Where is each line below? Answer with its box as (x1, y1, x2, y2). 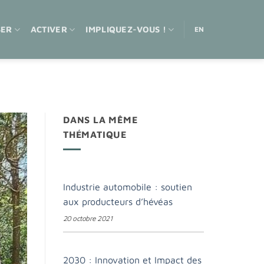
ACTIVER (30, 24, 67, 34)
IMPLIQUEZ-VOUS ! (85, 24, 167, 34)
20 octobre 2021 (63, 213, 113, 223)
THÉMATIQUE (63, 129, 127, 140)
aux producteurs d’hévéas (63, 196, 173, 207)
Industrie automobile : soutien (63, 181, 192, 192)
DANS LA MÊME (63, 114, 138, 126)
